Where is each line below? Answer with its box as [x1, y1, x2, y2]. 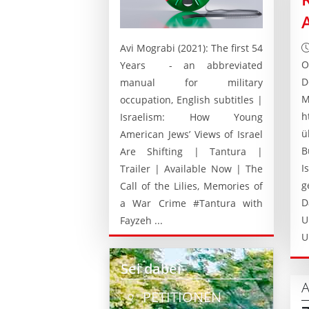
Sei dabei [121, 259, 181, 278]
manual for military [120, 75, 263, 89]
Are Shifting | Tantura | [120, 144, 263, 158]
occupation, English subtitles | [120, 92, 263, 106]
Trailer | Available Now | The [120, 161, 263, 175]
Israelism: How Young [120, 110, 263, 123]
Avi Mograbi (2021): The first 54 [120, 41, 263, 54]
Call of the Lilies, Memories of [120, 179, 263, 192]
